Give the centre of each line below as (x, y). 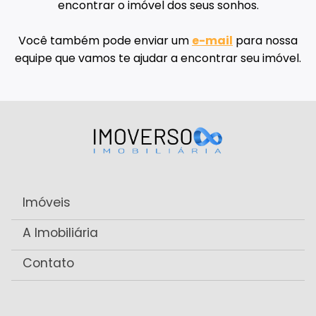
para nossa (265, 41)
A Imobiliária (60, 233)
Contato (48, 263)
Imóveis (47, 203)
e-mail (212, 41)
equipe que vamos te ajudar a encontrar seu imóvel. (158, 59)
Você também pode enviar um (105, 41)
